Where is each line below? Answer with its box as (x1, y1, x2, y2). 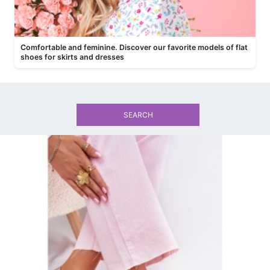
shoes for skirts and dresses (20, 52, 124, 61)
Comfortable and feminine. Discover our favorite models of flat (20, 43, 248, 52)
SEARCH (123, 110, 153, 119)
